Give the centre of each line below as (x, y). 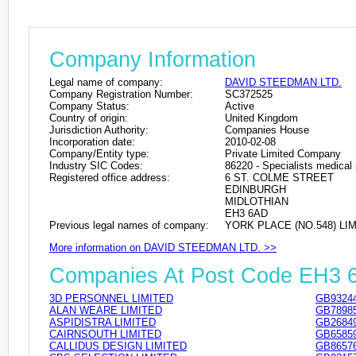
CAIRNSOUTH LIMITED (105, 335)
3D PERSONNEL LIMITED (111, 299)
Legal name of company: (106, 82)
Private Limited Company (283, 153)
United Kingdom (261, 118)
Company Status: (89, 106)
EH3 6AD (246, 213)
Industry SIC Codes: (96, 165)
